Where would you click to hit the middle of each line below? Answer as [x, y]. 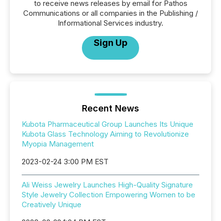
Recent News [110, 108]
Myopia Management [58, 144]
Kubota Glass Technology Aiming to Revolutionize [105, 134]
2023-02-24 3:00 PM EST [65, 162]
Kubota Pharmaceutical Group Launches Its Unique [108, 124]
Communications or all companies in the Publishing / [110, 13]
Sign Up [110, 43]
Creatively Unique [52, 204]
